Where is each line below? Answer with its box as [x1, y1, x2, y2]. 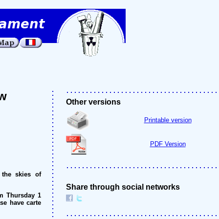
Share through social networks [66, 183, 180, 191]
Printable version [144, 116, 192, 124]
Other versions [66, 98, 121, 106]
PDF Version [150, 140, 186, 148]
